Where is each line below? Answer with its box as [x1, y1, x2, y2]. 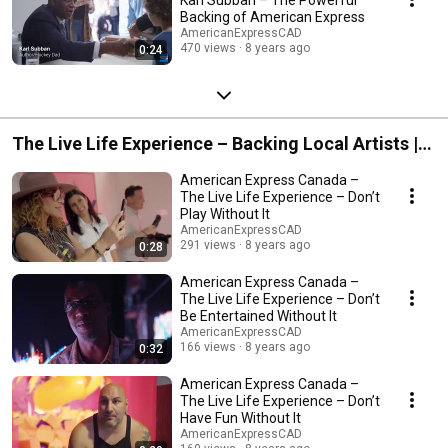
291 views [180, 237, 236, 252]
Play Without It [180, 205, 270, 222]
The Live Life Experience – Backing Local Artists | [12, 132, 418, 154]
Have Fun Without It [180, 409, 301, 426]
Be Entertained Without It [180, 307, 337, 324]
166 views [180, 339, 236, 354]
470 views [180, 40, 236, 55]
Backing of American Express [180, 8, 365, 25]
